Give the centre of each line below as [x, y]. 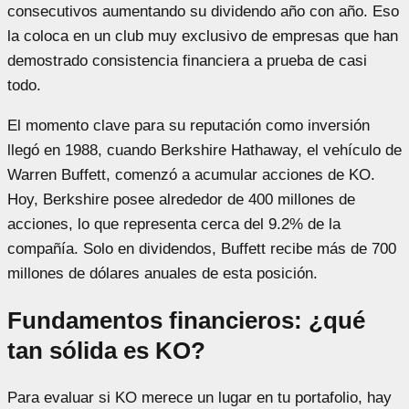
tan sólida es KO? [106, 350]
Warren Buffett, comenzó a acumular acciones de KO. [191, 174]
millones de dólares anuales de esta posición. [163, 273]
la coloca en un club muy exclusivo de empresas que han [203, 36]
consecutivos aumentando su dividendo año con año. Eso [203, 11]
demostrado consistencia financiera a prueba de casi [187, 60]
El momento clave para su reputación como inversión [189, 125]
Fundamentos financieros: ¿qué [186, 320]
